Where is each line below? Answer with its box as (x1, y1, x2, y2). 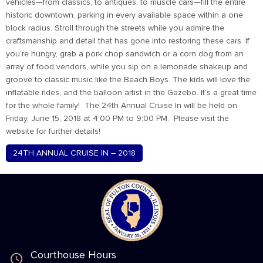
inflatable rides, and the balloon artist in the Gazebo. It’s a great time (6, 89, 257, 97)
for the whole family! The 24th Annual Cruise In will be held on (6, 102, 237, 110)
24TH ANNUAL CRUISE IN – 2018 (13, 149, 136, 157)
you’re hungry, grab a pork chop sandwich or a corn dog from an (6, 50, 244, 58)
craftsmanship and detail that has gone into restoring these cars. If (6, 37, 249, 45)
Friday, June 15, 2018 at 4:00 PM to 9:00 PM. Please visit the (6, 114, 229, 123)
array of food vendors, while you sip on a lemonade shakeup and (6, 63, 248, 71)
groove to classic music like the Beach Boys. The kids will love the (6, 76, 250, 84)
